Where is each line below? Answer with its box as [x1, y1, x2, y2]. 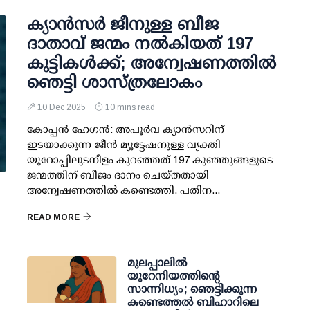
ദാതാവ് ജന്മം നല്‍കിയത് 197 [27, 34, 253, 53]
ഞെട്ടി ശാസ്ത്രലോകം [27, 73, 202, 91]
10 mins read [105, 102, 155, 112]
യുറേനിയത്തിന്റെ [127, 270, 220, 282]
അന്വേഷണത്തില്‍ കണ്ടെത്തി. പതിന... [27, 184, 220, 196]
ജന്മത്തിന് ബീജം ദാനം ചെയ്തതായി [27, 169, 209, 181]
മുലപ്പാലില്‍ [127, 257, 188, 268]
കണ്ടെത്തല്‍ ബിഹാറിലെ [127, 296, 259, 308]
